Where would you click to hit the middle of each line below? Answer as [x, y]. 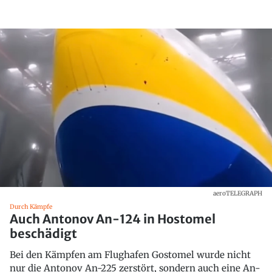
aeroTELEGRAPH [238, 193]
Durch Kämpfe [31, 206]
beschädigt [43, 233]
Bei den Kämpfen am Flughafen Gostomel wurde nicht [130, 254]
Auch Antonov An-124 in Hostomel [113, 219]
